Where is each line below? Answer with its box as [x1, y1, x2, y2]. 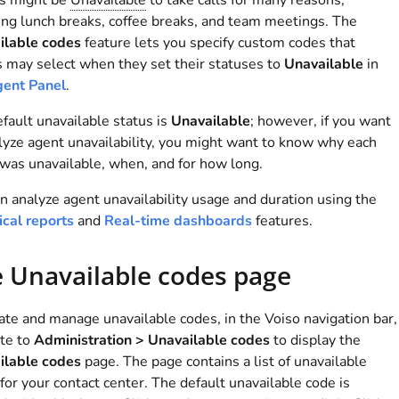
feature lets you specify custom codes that [80, 33, 355, 53]
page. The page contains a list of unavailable [80, 352, 367, 372]
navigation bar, [299, 309, 397, 330]
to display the [269, 330, 361, 351]
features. [251, 211, 313, 232]
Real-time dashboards [103, 211, 252, 232]
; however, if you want [249, 111, 391, 132]
